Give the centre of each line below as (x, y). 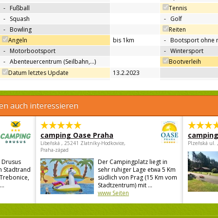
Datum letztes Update (38, 73)
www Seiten (113, 193)
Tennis (178, 8)
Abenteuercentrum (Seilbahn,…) (53, 62)
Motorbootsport (33, 51)
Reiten (177, 30)
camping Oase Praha (77, 135)
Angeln (18, 40)
